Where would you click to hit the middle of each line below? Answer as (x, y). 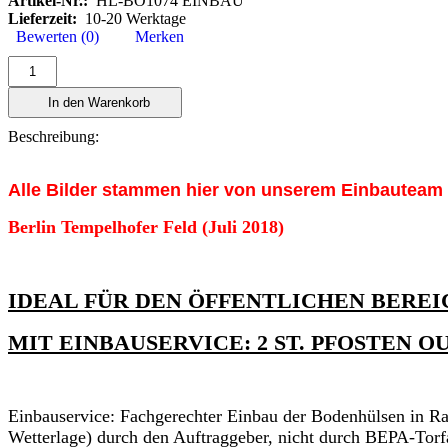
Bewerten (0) (53, 36)
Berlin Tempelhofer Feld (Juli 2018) (146, 226)
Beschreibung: (53, 136)
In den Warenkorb (95, 102)
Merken (155, 36)
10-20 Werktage (131, 18)
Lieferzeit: (42, 18)
